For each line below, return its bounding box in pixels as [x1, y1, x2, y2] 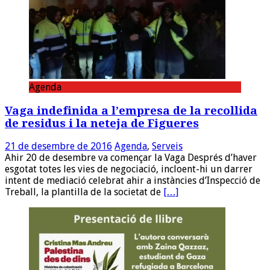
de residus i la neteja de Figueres [5, 116, 199, 130]
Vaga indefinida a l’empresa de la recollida [5, 104, 257, 117]
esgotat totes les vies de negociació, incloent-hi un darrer [5, 163, 253, 175]
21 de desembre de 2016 [5, 140, 112, 152]
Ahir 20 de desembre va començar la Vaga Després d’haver [5, 152, 257, 164]
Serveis [152, 140, 183, 152]
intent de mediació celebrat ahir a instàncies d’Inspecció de [5, 175, 260, 187]
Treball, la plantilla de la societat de [5, 186, 163, 198]
